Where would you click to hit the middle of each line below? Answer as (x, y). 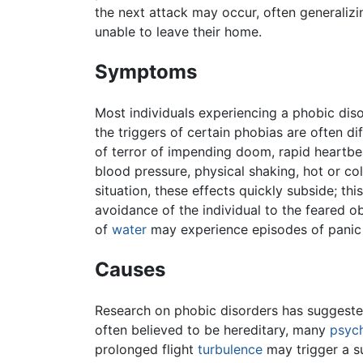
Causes (130, 269)
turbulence (230, 349)
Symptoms (146, 72)
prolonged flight (146, 349)
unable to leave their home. (178, 32)
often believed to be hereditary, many (212, 329)
